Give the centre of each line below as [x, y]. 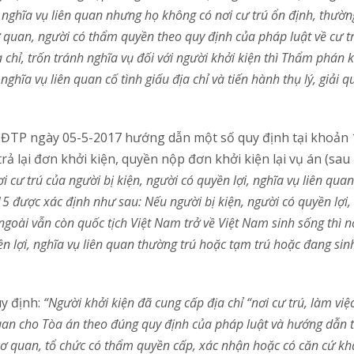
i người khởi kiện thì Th [232, 57]
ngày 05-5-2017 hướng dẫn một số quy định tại [169, 137]
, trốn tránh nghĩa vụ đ [83, 57]
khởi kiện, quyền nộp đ [127, 158]
